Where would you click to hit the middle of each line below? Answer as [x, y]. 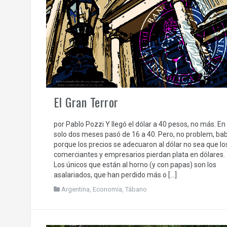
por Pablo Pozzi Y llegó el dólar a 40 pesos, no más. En [139, 124]
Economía [107, 190]
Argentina [75, 190]
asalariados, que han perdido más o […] [115, 175]
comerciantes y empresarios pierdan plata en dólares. [139, 155]
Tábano [136, 190]
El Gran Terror [86, 102]
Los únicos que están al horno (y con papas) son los [135, 165]
